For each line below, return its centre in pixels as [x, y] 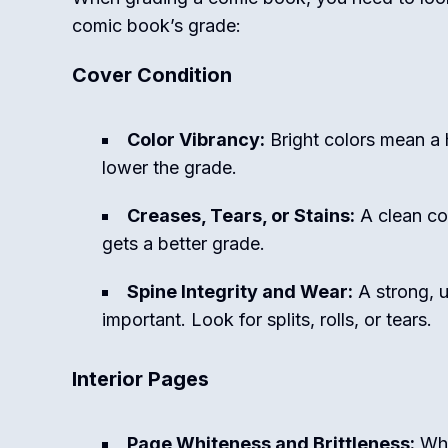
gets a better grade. [183, 243]
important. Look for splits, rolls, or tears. [267, 319]
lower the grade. [169, 167]
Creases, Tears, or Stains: [241, 215]
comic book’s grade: [156, 25]
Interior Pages [140, 379]
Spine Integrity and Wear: [240, 291]
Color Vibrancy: [196, 139]
